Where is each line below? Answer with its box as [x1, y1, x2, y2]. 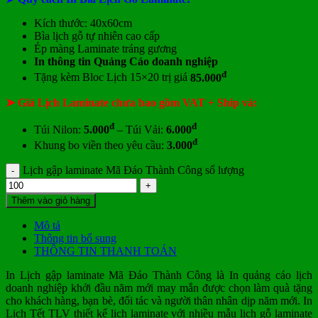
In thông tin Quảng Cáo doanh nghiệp [34, 55, 218, 68]
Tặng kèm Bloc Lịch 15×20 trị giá [34, 71, 190, 84]
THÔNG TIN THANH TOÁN [34, 245, 177, 258]
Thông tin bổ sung [34, 232, 116, 245]
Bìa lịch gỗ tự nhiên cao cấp [34, 30, 160, 43]
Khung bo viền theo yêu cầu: [34, 139, 164, 152]
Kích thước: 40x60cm [34, 17, 132, 30]
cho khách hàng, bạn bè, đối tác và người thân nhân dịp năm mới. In [6, 295, 312, 307]
